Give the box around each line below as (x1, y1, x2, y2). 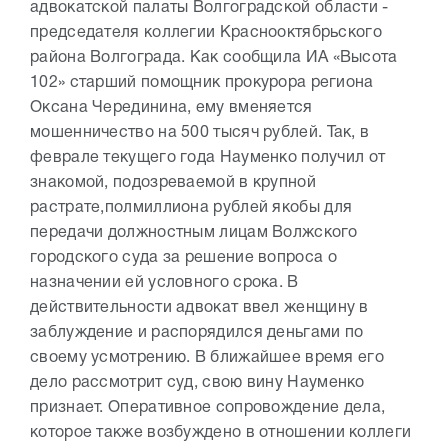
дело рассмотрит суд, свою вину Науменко (30, 376, 365, 390)
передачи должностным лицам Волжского (30, 226, 358, 240)
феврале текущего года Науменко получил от (30, 151, 386, 165)
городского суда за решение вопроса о (30, 251, 337, 265)
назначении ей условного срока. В (30, 276, 299, 290)
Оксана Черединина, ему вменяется (30, 101, 313, 115)
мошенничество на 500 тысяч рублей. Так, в (30, 126, 370, 140)
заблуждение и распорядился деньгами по (30, 326, 364, 340)
